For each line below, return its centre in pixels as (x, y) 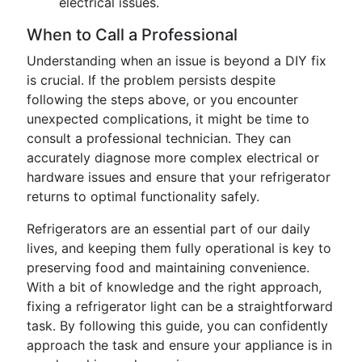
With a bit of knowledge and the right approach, (174, 287)
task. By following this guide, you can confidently (177, 326)
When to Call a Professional (132, 35)
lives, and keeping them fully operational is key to (179, 248)
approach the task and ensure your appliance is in (179, 345)
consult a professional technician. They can (159, 138)
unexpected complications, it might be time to (168, 119)
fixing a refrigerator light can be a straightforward (180, 306)
